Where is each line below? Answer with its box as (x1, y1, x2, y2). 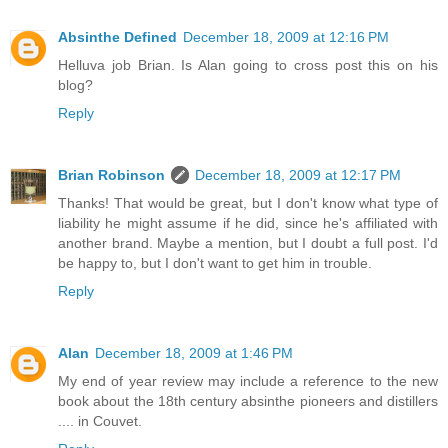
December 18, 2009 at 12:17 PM (195, 166, 401, 183)
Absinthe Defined (58, 28, 177, 45)
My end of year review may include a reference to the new (58, 372, 438, 389)
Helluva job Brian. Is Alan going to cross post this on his (58, 56, 438, 73)
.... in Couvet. (58, 412, 142, 429)
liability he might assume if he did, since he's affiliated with (58, 214, 438, 231)
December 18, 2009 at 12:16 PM (183, 28, 389, 45)
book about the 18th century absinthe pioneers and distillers (58, 392, 438, 409)
